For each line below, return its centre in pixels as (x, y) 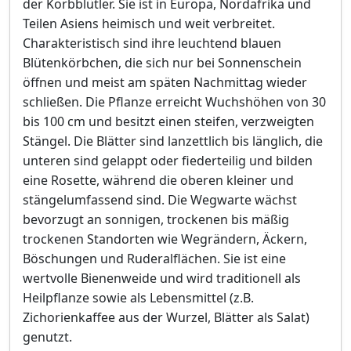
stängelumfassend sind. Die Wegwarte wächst (160, 200)
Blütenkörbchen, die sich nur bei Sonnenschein (162, 63)
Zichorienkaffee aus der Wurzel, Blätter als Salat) (166, 317)
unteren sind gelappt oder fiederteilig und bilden (168, 161)
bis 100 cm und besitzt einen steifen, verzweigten (168, 121)
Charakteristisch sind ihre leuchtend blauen (152, 43)
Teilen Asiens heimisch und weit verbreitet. (149, 24)
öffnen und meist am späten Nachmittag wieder (165, 82)
